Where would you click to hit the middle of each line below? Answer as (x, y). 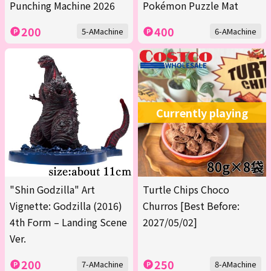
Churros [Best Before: (191, 206)
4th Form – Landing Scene (68, 222)
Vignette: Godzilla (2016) (66, 206)
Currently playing (202, 113)
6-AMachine (236, 31)
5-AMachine (103, 31)
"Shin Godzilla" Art (52, 190)
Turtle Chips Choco (186, 190)
